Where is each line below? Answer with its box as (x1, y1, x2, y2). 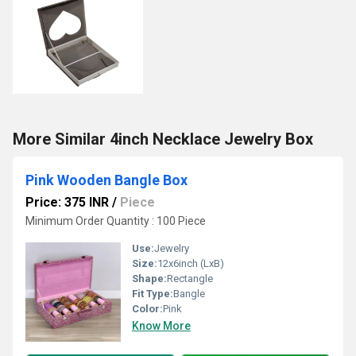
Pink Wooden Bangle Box (25, 172, 188, 188)
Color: (132, 303, 163, 315)
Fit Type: (132, 288, 173, 300)
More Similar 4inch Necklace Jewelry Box (13, 130, 313, 149)
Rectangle (167, 273, 213, 284)
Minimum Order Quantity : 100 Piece (25, 215, 206, 227)
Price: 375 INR (25, 195, 109, 210)
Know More (132, 319, 191, 332)
